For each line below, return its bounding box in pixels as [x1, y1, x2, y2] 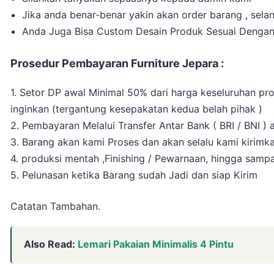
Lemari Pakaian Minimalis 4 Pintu [78, 238, 234, 251]
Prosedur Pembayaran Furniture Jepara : [10, 57, 224, 70]
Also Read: [24, 238, 78, 251]
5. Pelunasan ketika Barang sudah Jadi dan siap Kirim [10, 169, 257, 182]
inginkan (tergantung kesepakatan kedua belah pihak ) [10, 103, 262, 116]
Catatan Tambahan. [10, 200, 100, 213]
